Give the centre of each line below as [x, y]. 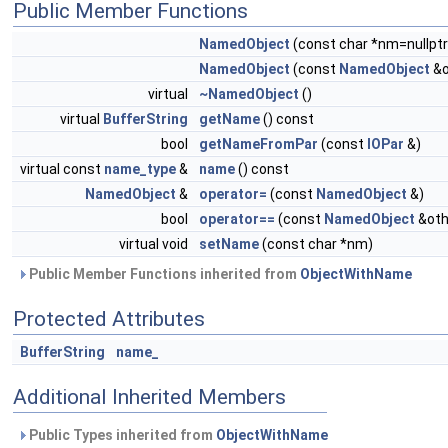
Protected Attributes [109, 319]
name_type [140, 169]
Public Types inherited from [121, 435]
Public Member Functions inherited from [163, 274]
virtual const [62, 169]
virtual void [155, 244]
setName [229, 244]
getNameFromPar [258, 144]
